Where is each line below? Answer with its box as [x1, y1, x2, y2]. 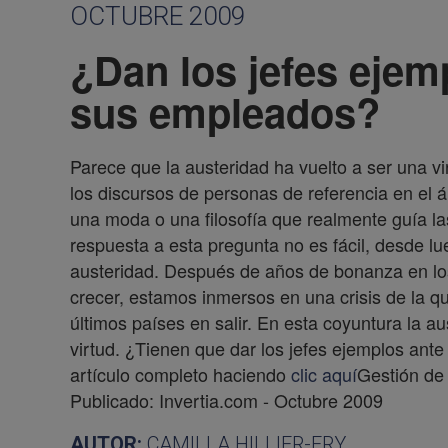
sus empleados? [70, 83, 380, 140]
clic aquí [291, 361, 357, 387]
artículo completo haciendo [70, 361, 291, 387]
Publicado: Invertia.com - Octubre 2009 [70, 387, 383, 413]
